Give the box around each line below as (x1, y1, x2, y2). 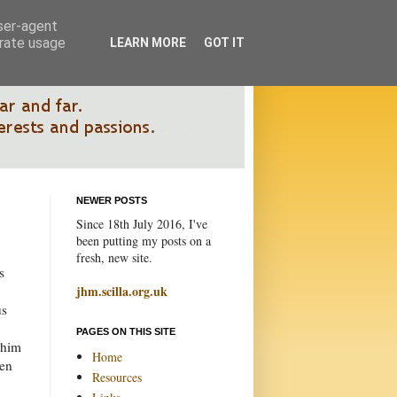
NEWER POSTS (76, 195, 147, 206)
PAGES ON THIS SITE (76, 326, 175, 337)
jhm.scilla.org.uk (76, 282, 167, 300)
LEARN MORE (110, 35, 186, 50)
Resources (91, 368, 142, 385)
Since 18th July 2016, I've (76, 215, 207, 232)
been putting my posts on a (76, 232, 211, 249)
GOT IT (204, 35, 245, 50)
